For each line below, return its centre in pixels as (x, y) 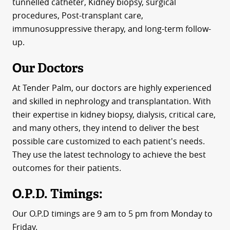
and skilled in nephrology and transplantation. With (111, 101)
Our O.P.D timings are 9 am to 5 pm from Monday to (112, 214)
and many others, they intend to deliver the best (106, 128)
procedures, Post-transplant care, (78, 15)
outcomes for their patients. (66, 168)
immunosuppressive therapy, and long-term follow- (111, 29)
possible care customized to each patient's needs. (108, 141)
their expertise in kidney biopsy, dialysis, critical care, (114, 114)
